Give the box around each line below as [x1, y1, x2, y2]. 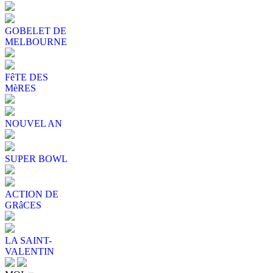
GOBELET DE [5, 25, 66, 36]
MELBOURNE [5, 36, 67, 47]
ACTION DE [5, 188, 58, 199]
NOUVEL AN [5, 118, 62, 129]
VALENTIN [5, 246, 54, 257]
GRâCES [5, 199, 41, 210]
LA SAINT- [5, 235, 52, 246]
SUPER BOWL [5, 153, 68, 164]
